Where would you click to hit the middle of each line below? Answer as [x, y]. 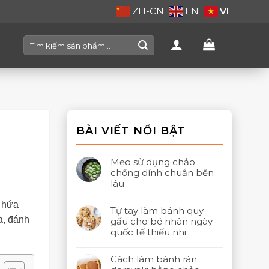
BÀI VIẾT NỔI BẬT [131, 131]
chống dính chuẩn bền [162, 173]
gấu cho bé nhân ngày [162, 221]
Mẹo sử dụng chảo [153, 162]
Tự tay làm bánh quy [157, 210]
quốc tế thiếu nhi [148, 232]
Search [37, 40]
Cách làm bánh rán [154, 259]
